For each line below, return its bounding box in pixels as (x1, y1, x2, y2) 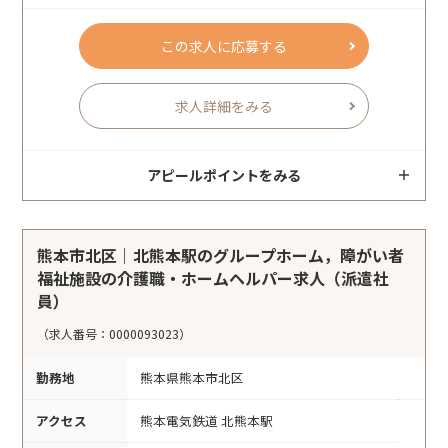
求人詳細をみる (175, 96, 273, 117)
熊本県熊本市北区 (140, 368, 244, 388)
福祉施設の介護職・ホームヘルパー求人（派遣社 (37, 266, 390, 291)
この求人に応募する (161, 36, 287, 57)
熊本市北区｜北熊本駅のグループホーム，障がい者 (37, 243, 405, 268)
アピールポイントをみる (147, 165, 301, 186)
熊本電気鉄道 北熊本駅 (140, 411, 273, 431)
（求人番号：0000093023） (37, 325, 192, 343)
